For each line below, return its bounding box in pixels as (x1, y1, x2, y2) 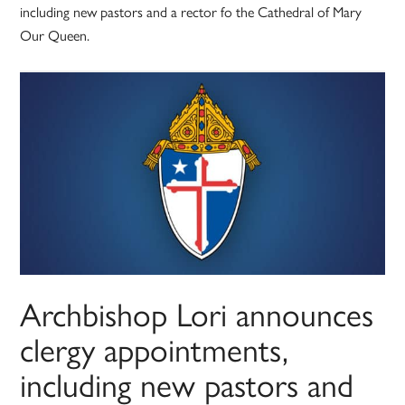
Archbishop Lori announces (20, 289, 374, 337)
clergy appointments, (20, 325, 289, 372)
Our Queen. (20, 24, 90, 46)
